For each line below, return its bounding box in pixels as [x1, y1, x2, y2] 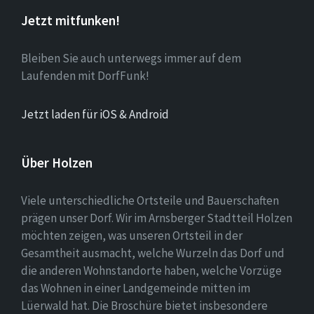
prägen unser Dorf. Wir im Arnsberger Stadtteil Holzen [21, 210, 292, 226]
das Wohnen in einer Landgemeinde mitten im [21, 280, 250, 296]
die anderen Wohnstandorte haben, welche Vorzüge [21, 263, 282, 279]
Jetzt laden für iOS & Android [21, 107, 169, 123]
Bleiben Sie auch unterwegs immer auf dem [21, 50, 241, 67]
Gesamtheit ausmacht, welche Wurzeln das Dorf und [21, 245, 285, 261]
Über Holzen [21, 154, 93, 172]
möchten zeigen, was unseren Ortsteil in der [21, 228, 243, 244]
